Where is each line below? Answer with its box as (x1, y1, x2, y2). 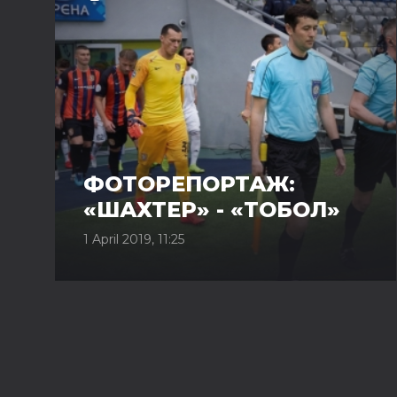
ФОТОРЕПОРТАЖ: (83, 171, 295, 197)
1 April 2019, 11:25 (83, 231, 184, 247)
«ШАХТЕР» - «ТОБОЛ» (83, 197, 340, 222)
